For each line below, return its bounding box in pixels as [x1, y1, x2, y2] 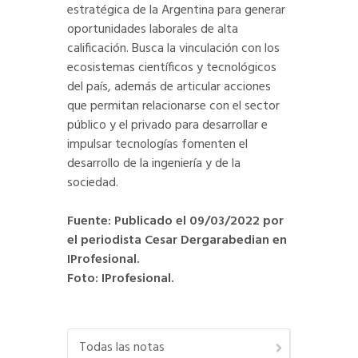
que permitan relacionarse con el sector [67, 96, 280, 117]
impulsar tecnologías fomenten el [67, 134, 248, 156]
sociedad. [67, 173, 118, 194]
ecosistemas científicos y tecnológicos [67, 58, 276, 79]
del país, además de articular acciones [67, 77, 271, 98]
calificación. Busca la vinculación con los [67, 38, 280, 60]
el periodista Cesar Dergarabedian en [67, 230, 287, 252]
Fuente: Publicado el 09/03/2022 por [67, 211, 284, 233]
